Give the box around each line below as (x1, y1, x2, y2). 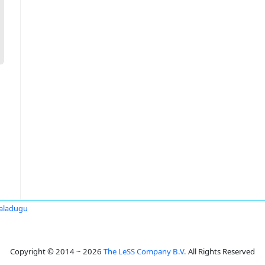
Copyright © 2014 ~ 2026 (10, 246, 104, 257)
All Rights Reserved (186, 246, 255, 257)
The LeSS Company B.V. (104, 246, 186, 257)
